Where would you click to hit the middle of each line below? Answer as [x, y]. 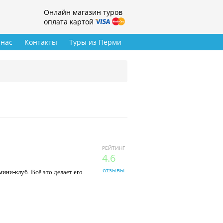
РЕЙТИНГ [113, 148]
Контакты [41, 42]
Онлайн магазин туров [83, 12]
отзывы [113, 170]
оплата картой [69, 22]
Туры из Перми [95, 42]
